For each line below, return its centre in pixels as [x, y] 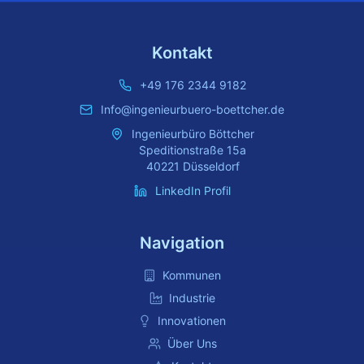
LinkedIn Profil [193, 191]
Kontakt [182, 53]
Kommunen [192, 275]
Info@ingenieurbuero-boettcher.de [193, 109]
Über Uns [192, 343]
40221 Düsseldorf [193, 166]
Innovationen [192, 321]
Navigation [182, 243]
